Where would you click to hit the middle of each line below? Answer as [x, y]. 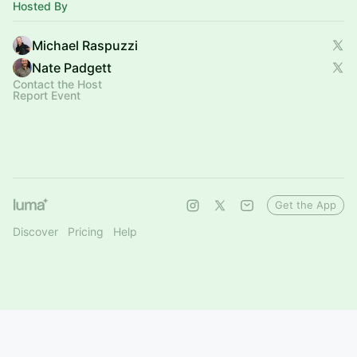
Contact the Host [57, 84]
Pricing [86, 231]
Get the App [306, 205]
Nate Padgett [72, 68]
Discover [35, 231]
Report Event [47, 95]
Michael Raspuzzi [85, 45]
